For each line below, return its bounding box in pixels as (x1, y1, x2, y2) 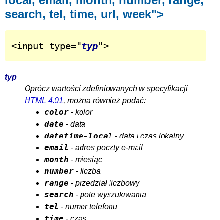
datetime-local (44, 131, 113, 140)
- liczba (74, 166, 101, 175)
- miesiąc (69, 155, 102, 164)
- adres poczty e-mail (69, 143, 143, 152)
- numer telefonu (59, 202, 117, 211)
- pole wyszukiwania (74, 190, 146, 199)
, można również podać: (63, 96, 146, 105)
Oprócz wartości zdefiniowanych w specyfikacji (25, 84, 188, 93)
